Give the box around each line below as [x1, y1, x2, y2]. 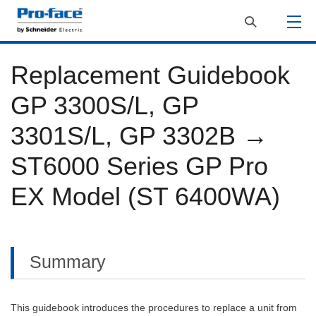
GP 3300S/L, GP [11, 91, 198, 120]
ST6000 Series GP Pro [11, 152, 268, 181]
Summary [30, 252, 106, 272]
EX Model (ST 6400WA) [11, 182, 280, 211]
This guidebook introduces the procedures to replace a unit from [11, 302, 297, 313]
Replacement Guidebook [11, 61, 290, 90]
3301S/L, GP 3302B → [11, 121, 268, 150]
